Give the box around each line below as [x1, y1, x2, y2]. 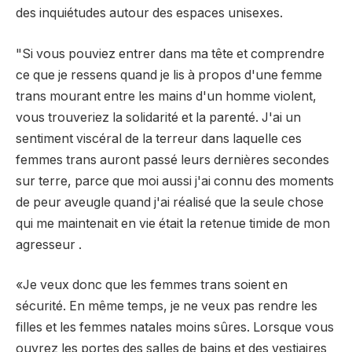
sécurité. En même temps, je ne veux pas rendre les [16, 299, 317, 314]
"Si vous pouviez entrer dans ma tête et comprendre [16, 46, 324, 61]
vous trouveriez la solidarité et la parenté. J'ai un [16, 109, 301, 125]
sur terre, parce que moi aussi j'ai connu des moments [16, 173, 334, 189]
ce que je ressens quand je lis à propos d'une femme [16, 67, 322, 82]
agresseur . [16, 236, 82, 252]
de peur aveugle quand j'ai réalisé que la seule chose [16, 194, 324, 210]
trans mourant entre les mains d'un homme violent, [16, 88, 317, 104]
